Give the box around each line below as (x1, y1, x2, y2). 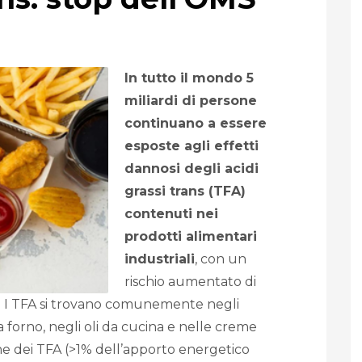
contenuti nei (124, 206, 218, 222)
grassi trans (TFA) (124, 183, 246, 200)
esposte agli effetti (124, 138, 259, 154)
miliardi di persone (124, 93, 257, 109)
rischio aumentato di (124, 274, 256, 290)
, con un (195, 251, 246, 267)
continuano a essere (124, 116, 267, 132)
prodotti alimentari (124, 229, 257, 245)
